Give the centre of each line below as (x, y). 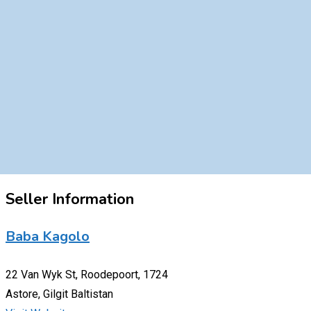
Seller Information (70, 199)
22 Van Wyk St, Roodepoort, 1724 (87, 274)
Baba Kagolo (48, 237)
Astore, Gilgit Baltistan (59, 294)
